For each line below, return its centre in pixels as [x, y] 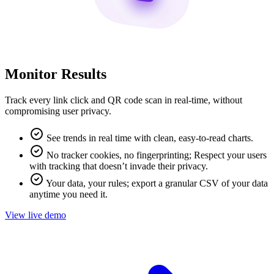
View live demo [35, 215]
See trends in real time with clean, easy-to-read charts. [149, 138]
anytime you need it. [68, 194]
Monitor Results [56, 74]
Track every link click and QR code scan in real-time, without [124, 100]
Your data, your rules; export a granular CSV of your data [156, 183]
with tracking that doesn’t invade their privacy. [119, 166]
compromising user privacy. [58, 111]
